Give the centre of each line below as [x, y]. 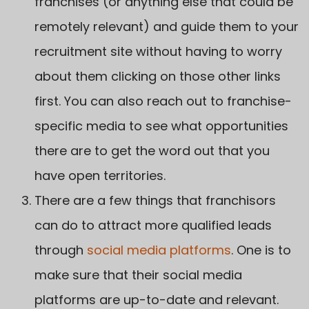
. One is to [261, 250]
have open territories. [100, 175]
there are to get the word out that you [152, 150]
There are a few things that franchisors [155, 200]
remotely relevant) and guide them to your [167, 26]
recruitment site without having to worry [158, 51]
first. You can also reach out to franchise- [163, 101]
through [61, 250]
